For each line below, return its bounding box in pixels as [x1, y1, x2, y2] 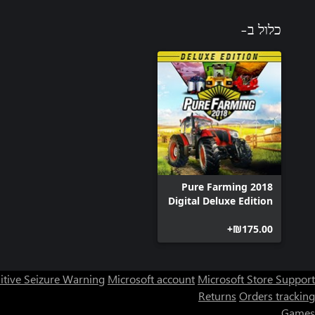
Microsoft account [108, 271, 195, 286]
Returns [198, 288, 236, 303]
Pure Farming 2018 [181, 180, 273, 193]
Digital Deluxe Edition [168, 194, 273, 207]
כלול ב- [240, 23, 281, 37]
